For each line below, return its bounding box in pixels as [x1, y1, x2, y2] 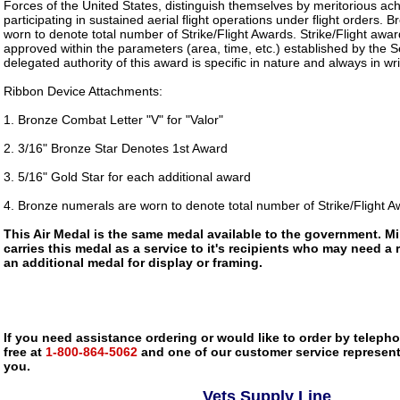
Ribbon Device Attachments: [4, 84, 162, 98]
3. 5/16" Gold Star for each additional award [4, 170, 251, 184]
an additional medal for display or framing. [4, 255, 262, 270]
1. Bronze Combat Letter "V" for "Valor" [4, 112, 223, 127]
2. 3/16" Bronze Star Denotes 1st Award [4, 141, 228, 155]
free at [4, 345, 42, 359]
